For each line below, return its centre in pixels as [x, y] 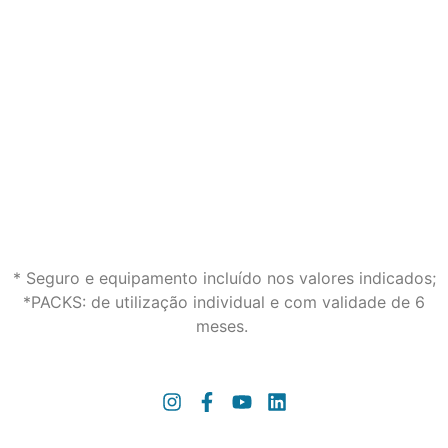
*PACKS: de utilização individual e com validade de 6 [224, 301]
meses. [224, 325]
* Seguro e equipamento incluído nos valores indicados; [224, 277]
